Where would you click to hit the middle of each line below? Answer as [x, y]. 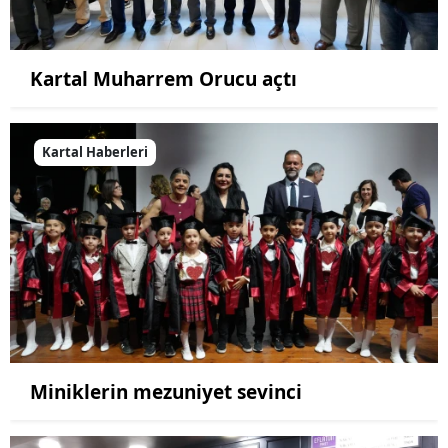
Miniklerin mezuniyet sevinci [166, 392]
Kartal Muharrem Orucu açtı [163, 78]
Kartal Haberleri [95, 151]
